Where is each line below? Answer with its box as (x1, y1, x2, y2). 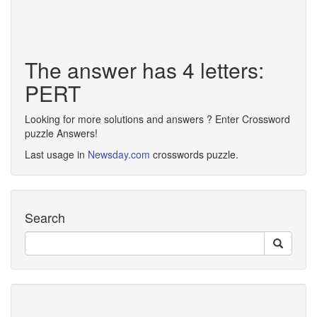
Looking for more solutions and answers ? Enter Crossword (25, 112, 290, 126)
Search (25, 208, 65, 226)
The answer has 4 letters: (25, 54, 264, 85)
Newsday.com (88, 147, 150, 161)
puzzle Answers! (25, 126, 98, 140)
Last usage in (25, 147, 88, 161)
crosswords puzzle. (150, 147, 238, 161)
